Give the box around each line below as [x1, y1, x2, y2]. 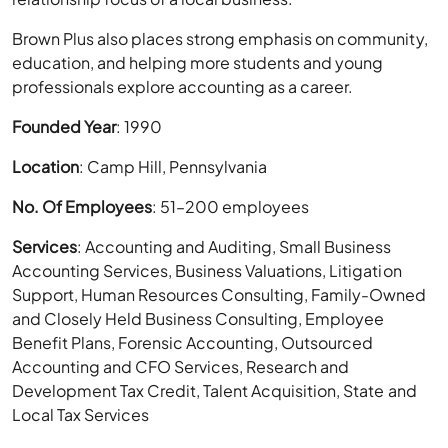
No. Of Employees [12, 196, 153, 218]
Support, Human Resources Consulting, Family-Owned [12, 284, 427, 306]
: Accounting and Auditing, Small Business [77, 236, 392, 258]
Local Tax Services [12, 404, 150, 426]
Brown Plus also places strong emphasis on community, [12, 28, 428, 50]
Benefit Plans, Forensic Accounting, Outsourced [12, 332, 374, 354]
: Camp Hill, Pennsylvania [79, 156, 268, 178]
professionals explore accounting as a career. [12, 76, 354, 98]
